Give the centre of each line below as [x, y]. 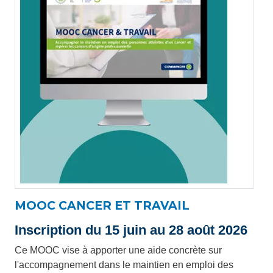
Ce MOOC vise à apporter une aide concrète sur [118, 250]
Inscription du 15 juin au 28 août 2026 [131, 230]
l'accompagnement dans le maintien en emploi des [124, 265]
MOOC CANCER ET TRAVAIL [102, 205]
